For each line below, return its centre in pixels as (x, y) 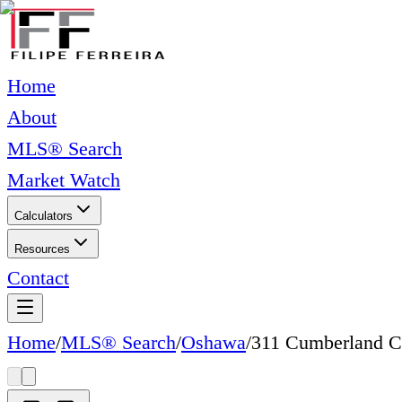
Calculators (44, 216)
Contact (38, 278)
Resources (42, 249)
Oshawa (214, 342)
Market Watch (64, 180)
